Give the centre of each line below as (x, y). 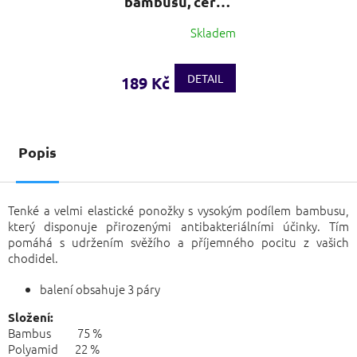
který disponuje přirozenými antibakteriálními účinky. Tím (178, 226)
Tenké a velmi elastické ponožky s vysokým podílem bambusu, (178, 210)
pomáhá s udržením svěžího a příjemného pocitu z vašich (178, 242)
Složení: (31, 318)
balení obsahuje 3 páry (100, 289)
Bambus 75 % (55, 333)
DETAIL (205, 78)
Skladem (213, 33)
